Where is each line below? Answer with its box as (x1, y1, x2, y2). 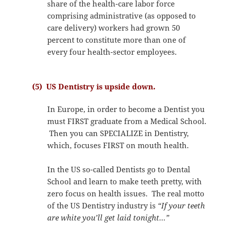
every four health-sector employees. (47, 46, 177, 57)
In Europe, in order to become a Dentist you (47, 103, 205, 114)
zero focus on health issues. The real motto (47, 188, 205, 198)
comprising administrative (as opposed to (47, 10, 196, 21)
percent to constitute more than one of (47, 34, 186, 45)
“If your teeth (158, 200, 205, 210)
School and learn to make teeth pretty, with (47, 176, 202, 186)
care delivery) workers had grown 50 (47, 22, 180, 33)
